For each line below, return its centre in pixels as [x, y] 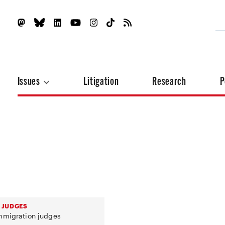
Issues [30, 80]
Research [169, 80]
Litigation [101, 80]
